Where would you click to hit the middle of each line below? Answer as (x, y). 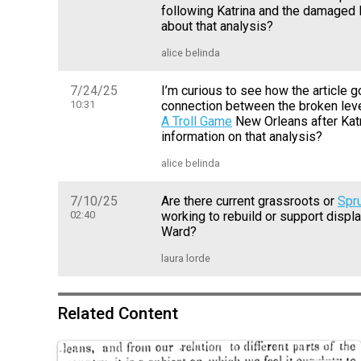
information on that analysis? (242, 137)
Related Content (118, 313)
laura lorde (186, 259)
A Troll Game (197, 122)
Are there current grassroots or (249, 201)
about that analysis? (217, 27)
